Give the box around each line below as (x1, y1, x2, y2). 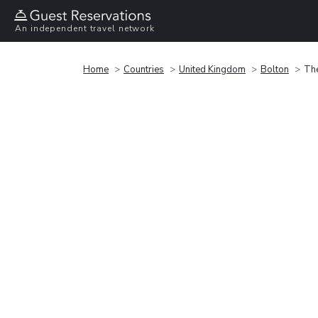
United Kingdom (179, 62, 246, 76)
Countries (124, 62, 164, 76)
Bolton (261, 62, 289, 76)
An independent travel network (15, 23, 155, 35)
